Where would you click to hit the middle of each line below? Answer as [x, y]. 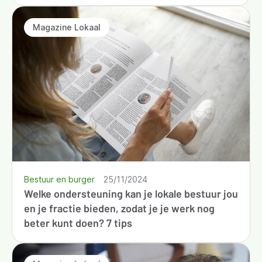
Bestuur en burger [59, 179]
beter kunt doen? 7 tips [78, 223]
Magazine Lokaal [67, 27]
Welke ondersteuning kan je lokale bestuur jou [131, 193]
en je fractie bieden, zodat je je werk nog [119, 208]
